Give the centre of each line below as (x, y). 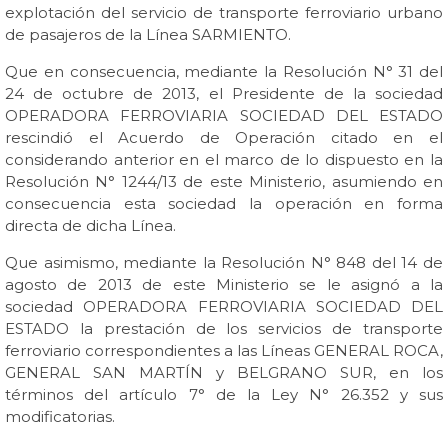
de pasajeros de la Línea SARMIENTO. (148, 34)
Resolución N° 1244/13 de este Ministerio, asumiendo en (224, 181)
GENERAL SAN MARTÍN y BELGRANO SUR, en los (224, 372)
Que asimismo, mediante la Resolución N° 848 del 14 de (224, 262)
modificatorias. (60, 416)
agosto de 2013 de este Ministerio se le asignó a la (224, 284)
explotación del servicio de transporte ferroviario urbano (224, 12)
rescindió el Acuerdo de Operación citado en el (224, 137)
